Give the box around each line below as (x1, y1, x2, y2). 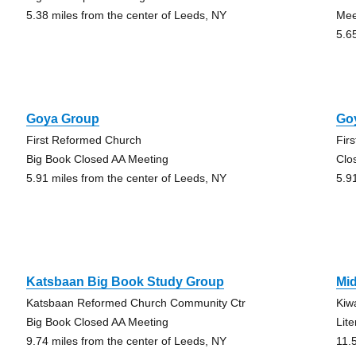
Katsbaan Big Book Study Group (25, 275, 224, 288)
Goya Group (25, 112, 99, 126)
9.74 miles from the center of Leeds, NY (25, 335, 226, 347)
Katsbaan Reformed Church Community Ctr (25, 296, 246, 309)
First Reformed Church (25, 133, 141, 146)
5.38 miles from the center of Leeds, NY (25, 9, 226, 21)
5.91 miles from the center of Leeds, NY (25, 172, 226, 184)
